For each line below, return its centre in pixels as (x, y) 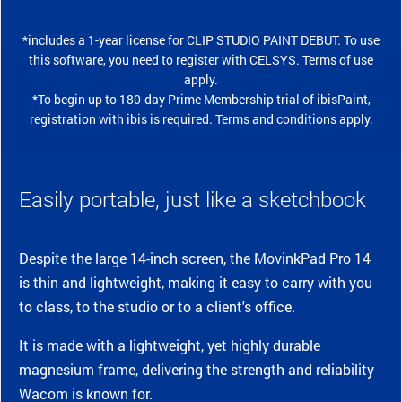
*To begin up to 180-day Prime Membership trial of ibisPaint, (201, 100)
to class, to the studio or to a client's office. (157, 307)
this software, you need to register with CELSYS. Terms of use (201, 60)
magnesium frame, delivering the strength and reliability (197, 370)
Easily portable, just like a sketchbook (192, 200)
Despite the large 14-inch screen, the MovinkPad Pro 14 (195, 258)
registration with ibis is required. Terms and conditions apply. (201, 119)
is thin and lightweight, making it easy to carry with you (196, 283)
